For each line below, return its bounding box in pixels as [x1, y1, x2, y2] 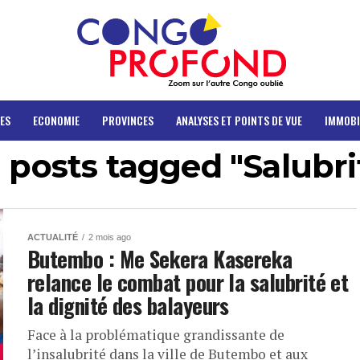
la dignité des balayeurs [27, 289, 229, 321]
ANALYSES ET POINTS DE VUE [175, 112, 302, 129]
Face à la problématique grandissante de [27, 325, 284, 344]
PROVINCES [101, 112, 153, 129]
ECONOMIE [32, 112, 80, 129]
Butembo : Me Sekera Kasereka [27, 243, 292, 275]
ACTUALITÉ [27, 232, 78, 242]
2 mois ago [88, 232, 131, 242]
